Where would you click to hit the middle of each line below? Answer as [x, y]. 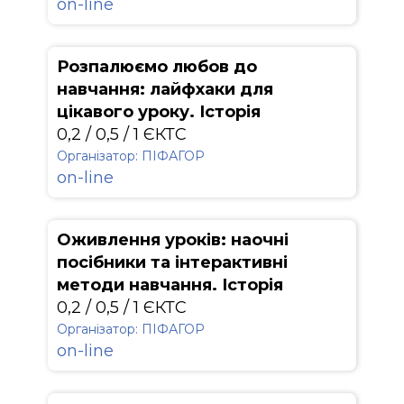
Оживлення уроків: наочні [173, 240]
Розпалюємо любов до [157, 67]
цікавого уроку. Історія [159, 112]
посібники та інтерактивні [172, 262]
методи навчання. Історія [170, 285]
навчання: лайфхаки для [165, 89]
